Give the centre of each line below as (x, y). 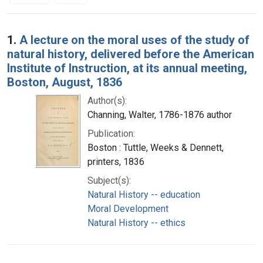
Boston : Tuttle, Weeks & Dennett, (156, 147)
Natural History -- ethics (136, 222)
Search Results (57, 31)
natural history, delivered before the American (131, 54)
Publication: (111, 133)
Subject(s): (109, 180)
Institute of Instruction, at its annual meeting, (127, 68)
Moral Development (128, 208)
